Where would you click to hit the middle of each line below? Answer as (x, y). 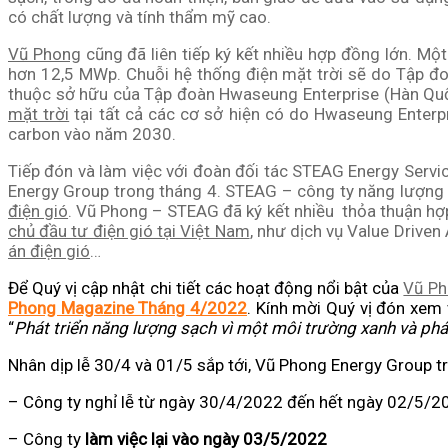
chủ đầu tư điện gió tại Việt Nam (129, 230)
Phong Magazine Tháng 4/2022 (127, 307)
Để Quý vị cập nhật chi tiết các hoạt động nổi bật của (206, 287)
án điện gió (49, 250)
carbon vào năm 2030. (92, 133)
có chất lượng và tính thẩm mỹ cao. (139, 16)
